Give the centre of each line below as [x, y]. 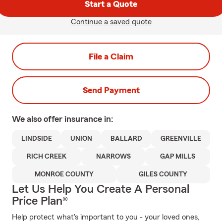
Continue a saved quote [111, 22]
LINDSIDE [36, 139]
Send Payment [111, 90]
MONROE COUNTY [64, 174]
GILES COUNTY [163, 174]
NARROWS [113, 157]
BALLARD [126, 139]
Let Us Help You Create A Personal [101, 189]
